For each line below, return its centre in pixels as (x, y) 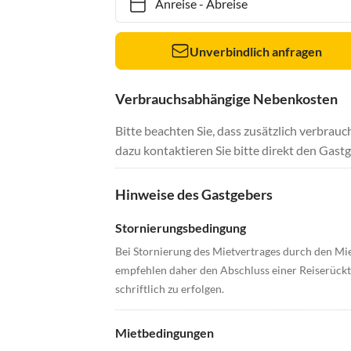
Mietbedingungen (165, 333)
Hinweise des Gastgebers (194, 194)
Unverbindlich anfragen (256, 51)
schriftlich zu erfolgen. (170, 289)
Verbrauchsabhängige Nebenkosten (226, 99)
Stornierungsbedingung (181, 228)
